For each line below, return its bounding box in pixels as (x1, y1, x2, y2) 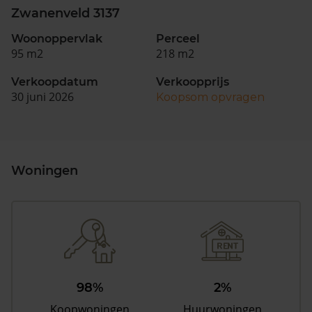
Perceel (156, 32, 200, 45)
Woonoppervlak (11, 32, 102, 45)
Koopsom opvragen (156, 91, 265, 104)
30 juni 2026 (11, 89, 74, 104)
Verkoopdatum (11, 75, 98, 88)
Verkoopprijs (156, 75, 229, 88)
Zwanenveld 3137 (11, 6, 120, 21)
